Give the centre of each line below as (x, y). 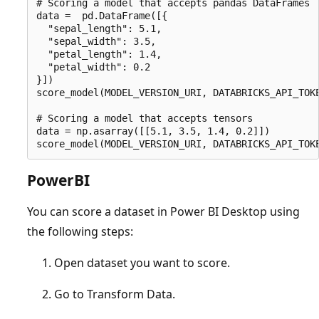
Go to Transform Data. (115, 294)
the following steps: (80, 231)
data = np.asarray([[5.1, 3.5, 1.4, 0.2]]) (153, 131)
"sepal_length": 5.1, (99, 28)
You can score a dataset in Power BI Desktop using (163, 211)
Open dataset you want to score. (142, 262)
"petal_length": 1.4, (99, 54)
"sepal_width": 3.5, (96, 41)
